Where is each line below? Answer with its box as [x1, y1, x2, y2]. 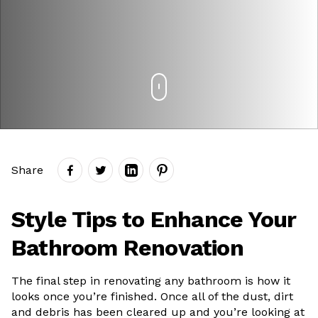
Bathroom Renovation [11, 234, 243, 261]
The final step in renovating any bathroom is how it [11, 274, 290, 287]
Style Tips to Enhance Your [11, 206, 297, 233]
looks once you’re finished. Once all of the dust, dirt [11, 290, 293, 303]
